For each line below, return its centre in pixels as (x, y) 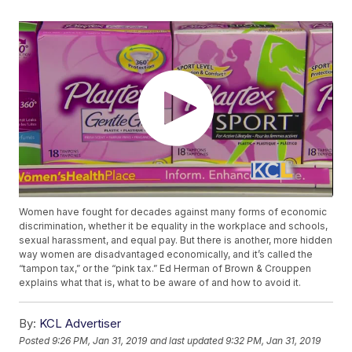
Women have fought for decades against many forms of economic (173, 212)
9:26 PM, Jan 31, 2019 (100, 340)
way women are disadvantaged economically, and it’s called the (166, 255)
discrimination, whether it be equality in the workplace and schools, (174, 226)
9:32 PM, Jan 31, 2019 (273, 340)
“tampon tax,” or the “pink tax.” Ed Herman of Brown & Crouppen (165, 269)
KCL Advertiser (81, 324)
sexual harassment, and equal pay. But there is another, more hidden (176, 240)
